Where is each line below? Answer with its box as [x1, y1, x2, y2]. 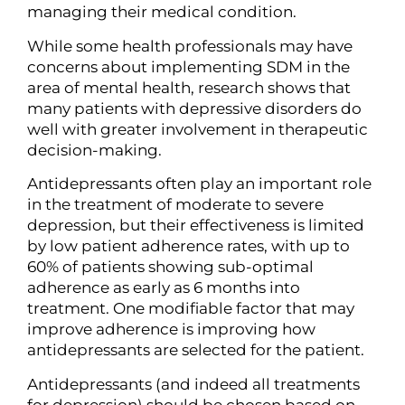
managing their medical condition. [27, 3, 297, 22]
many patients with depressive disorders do [27, 99, 362, 118]
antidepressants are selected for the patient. [27, 341, 364, 360]
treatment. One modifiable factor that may [27, 299, 354, 318]
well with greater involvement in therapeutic [27, 119, 368, 138]
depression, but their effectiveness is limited [27, 216, 364, 235]
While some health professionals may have [27, 36, 353, 55]
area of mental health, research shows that [27, 78, 351, 97]
